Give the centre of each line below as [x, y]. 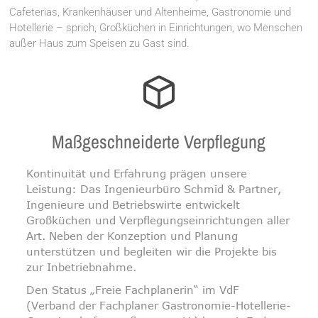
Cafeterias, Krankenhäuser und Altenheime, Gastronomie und [150, 12]
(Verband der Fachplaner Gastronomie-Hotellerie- [159, 305]
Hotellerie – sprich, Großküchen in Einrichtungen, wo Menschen [156, 28]
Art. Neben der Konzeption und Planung [132, 236]
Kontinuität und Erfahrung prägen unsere [137, 173]
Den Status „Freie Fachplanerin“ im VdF [133, 290]
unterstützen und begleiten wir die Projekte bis [152, 251]
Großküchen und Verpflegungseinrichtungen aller [158, 220]
